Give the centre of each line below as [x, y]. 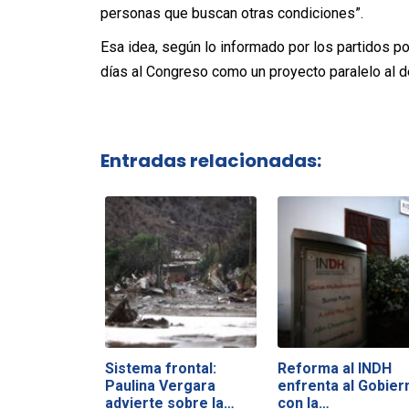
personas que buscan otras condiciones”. [231, 13]
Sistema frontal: [160, 368]
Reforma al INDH [334, 368]
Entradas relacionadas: [210, 160]
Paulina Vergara [160, 385]
